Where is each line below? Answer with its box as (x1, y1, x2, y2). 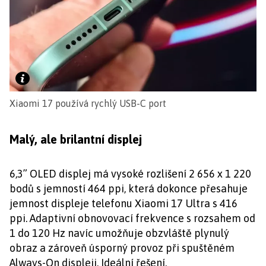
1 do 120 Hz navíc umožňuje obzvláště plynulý (9, 226, 229, 239)
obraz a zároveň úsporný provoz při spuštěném (9, 241, 235, 254)
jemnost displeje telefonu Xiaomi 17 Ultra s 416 (9, 197, 237, 210)
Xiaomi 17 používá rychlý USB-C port (9, 97, 166, 109)
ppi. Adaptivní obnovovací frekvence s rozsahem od (9, 211, 255, 224)
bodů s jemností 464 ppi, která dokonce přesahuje (9, 182, 248, 195)
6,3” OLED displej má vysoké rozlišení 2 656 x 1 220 (9, 167, 251, 180)
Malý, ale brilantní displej (9, 132, 142, 146)
